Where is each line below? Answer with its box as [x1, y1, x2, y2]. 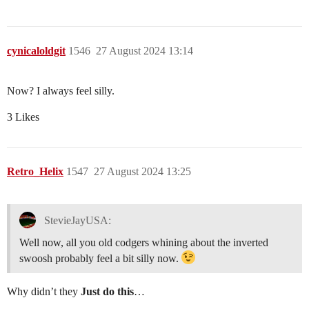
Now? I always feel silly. [7, 85, 114, 97]
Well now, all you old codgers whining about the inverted [19, 237, 268, 249]
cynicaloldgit [7, 45, 66, 57]
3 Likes [7, 111, 39, 123]
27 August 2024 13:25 [94, 166, 191, 178]
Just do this [81, 286, 134, 298]
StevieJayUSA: [41, 214, 111, 226]
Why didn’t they [7, 286, 81, 298]
